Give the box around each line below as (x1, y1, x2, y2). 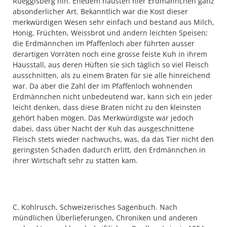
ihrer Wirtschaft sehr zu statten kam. (13, 156, 138, 165)
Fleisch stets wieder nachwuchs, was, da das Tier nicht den (13, 134, 214, 144)
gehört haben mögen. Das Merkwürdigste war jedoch (13, 113, 194, 123)
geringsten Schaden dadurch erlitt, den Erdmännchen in (13, 145, 206, 155)
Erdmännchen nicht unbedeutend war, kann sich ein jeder (13, 92, 212, 101)
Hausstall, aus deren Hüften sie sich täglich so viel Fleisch (13, 60, 209, 69)
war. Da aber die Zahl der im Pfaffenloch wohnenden (13, 81, 193, 91)
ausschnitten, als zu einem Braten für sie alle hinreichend (13, 70, 210, 80)
